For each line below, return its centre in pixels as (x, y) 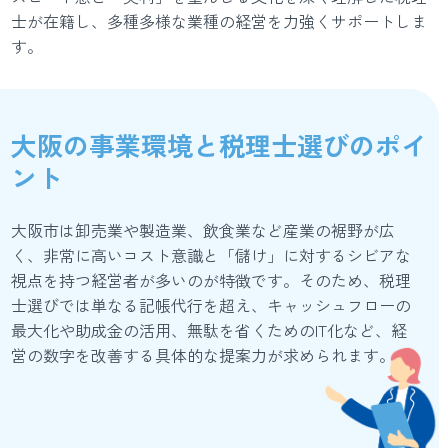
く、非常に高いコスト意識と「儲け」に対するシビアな (211, 255)
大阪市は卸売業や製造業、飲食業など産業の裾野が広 (203, 230)
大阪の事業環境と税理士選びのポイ (219, 144)
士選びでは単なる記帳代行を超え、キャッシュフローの (211, 305)
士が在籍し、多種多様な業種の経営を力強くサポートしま (219, 21)
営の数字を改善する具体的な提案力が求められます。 (203, 355)
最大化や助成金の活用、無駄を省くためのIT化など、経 (209, 330)
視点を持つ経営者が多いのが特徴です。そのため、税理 (211, 280)
